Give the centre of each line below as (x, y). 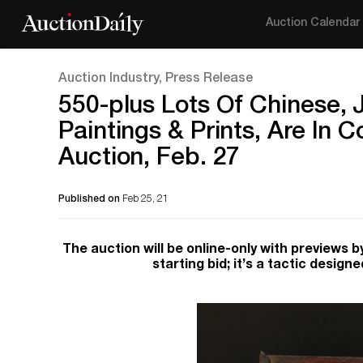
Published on (90, 199)
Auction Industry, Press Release (156, 79)
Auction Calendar (313, 23)
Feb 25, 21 (145, 199)
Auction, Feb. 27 (149, 160)
